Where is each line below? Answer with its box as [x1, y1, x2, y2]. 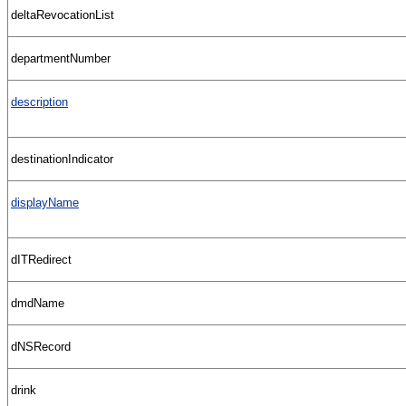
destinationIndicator [11, 151, 113, 166]
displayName [11, 195, 79, 209]
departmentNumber [11, 51, 111, 65]
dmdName [11, 295, 64, 310]
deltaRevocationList [11, 7, 114, 22]
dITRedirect [11, 252, 72, 266]
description [11, 94, 68, 109]
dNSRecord [11, 339, 71, 353]
